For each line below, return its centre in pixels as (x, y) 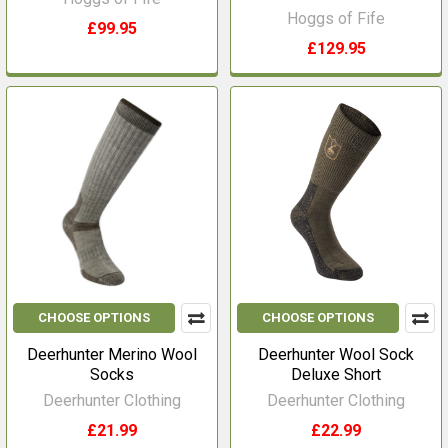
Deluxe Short (336, 374)
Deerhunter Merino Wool (112, 354)
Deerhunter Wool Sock (336, 354)
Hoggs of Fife (336, 18)
